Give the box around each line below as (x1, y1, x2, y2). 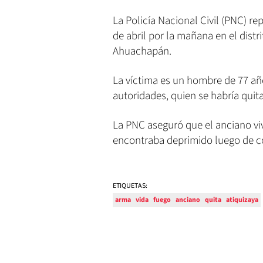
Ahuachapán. (113, 43, 171, 60)
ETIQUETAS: (113, 181, 147, 191)
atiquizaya (226, 195, 258, 205)
